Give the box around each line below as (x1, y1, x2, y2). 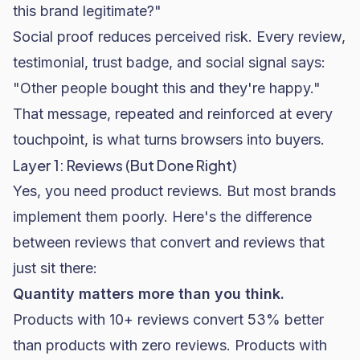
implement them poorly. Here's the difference (13, 208, 312, 225)
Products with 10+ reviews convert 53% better (13, 311, 324, 328)
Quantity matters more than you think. (13, 285, 284, 302)
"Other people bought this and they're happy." (13, 80, 321, 96)
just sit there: (13, 260, 97, 276)
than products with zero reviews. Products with (13, 337, 327, 354)
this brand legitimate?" (13, 2, 162, 19)
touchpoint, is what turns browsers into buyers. (13, 131, 325, 148)
